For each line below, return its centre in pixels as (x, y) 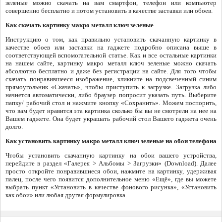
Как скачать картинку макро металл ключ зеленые (80, 25)
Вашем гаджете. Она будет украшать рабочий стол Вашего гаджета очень (111, 118)
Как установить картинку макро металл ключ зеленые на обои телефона (111, 141)
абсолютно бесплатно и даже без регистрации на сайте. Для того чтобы (111, 71)
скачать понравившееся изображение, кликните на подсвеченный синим (111, 79)
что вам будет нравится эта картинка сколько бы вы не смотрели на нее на (111, 111)
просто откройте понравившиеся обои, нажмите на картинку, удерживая (111, 171)
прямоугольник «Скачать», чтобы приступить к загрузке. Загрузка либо (111, 87)
